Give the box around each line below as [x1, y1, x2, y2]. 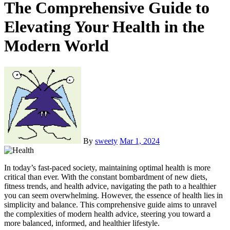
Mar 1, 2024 [120, 136, 160, 145]
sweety [95, 136, 118, 145]
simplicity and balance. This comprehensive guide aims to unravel [4, 200, 217, 209]
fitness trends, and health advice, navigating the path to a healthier [4, 181, 216, 190]
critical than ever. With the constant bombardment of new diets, [4, 172, 207, 181]
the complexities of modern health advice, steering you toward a [4, 209, 210, 218]
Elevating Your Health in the [4, 17, 204, 36]
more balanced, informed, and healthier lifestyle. [4, 218, 160, 227]
